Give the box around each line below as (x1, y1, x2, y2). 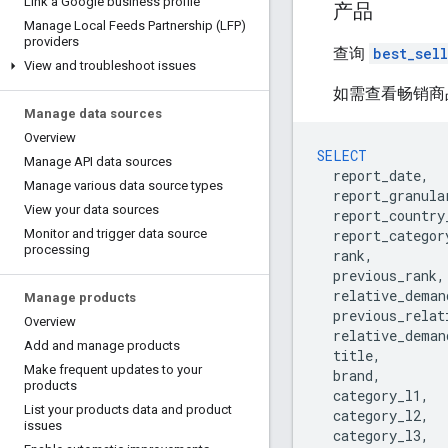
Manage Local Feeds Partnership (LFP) (24, 18, 246, 33)
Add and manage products (24, 338, 180, 353)
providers (24, 34, 79, 49)
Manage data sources (24, 106, 162, 121)
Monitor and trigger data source (24, 226, 207, 241)
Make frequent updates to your (24, 362, 202, 377)
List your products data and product (24, 402, 232, 417)
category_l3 (333, 425, 421, 445)
